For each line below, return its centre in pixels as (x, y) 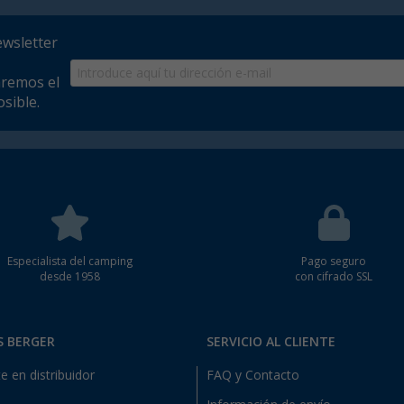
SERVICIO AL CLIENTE (271, 342)
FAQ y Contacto (253, 376)
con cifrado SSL (334, 277)
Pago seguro (334, 262)
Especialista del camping (70, 262)
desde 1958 (70, 277)
